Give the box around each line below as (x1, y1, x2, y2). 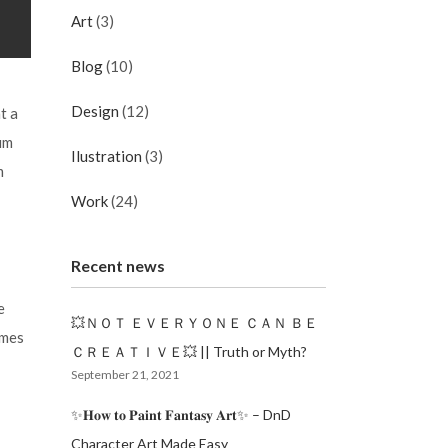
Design (71, 102, 119, 120)
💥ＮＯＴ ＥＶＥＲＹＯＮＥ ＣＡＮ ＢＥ (71, 314, 318, 331)
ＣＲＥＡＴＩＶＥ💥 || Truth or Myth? (71, 343, 307, 360)
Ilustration (71, 147, 142, 165)
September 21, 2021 (71, 367, 179, 382)
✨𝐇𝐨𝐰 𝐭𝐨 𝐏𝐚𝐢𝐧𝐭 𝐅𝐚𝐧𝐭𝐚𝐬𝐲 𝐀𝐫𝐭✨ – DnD (71, 406, 291, 423)
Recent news (71, 256, 165, 275)
